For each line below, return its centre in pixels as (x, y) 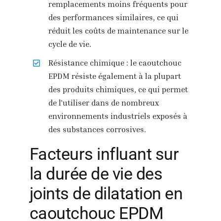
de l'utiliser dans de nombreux (104, 102)
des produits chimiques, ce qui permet (118, 89)
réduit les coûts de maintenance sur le (119, 30)
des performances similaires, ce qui (114, 17)
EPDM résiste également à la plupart (115, 76)
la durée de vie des (96, 173)
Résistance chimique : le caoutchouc (115, 62)
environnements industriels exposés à (118, 116)
